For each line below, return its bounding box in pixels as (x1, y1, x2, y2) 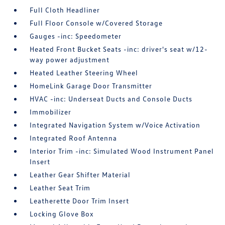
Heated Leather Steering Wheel (30, 68, 139, 77)
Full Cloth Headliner (30, 5, 100, 14)
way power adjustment (30, 55, 110, 64)
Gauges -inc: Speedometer (30, 31, 122, 40)
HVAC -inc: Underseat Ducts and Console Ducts (30, 94, 193, 103)
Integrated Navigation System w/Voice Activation (30, 120, 201, 129)
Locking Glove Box (30, 209, 94, 218)
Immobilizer (30, 107, 72, 116)
